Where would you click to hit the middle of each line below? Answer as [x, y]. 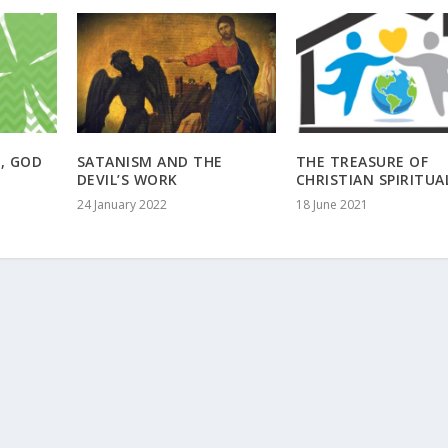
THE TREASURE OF [362, 161]
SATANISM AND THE [149, 161]
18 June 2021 [331, 204]
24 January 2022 [121, 204]
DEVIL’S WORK [127, 179]
